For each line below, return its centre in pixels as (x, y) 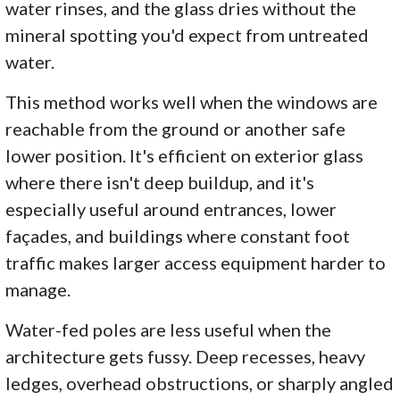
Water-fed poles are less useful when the (169, 329)
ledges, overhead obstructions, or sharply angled (200, 383)
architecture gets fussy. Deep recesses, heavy (186, 356)
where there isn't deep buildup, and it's (160, 182)
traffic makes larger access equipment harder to (196, 262)
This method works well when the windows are (192, 101)
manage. (38, 289)
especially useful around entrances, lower (171, 208)
